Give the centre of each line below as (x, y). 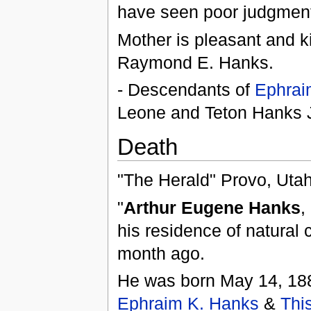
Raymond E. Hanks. (195, 62)
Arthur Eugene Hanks (212, 207)
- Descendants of (186, 89)
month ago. (161, 253)
